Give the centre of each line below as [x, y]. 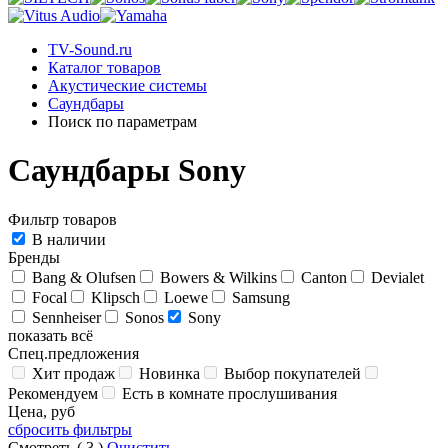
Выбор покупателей [292, 373]
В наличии [69, 239]
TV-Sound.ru [90, 49]
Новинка [169, 373]
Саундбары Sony [127, 170]
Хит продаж [73, 373]
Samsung [261, 297]
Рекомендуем [53, 393]
